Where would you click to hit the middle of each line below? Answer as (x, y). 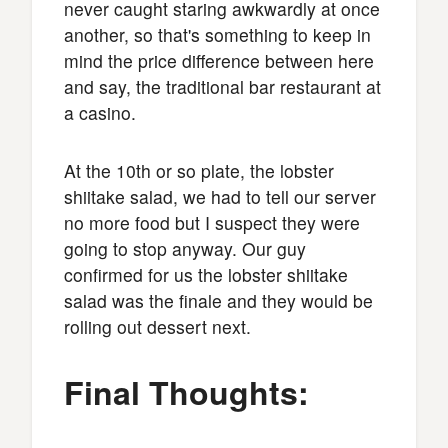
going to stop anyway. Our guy (185, 248)
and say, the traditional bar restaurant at (222, 86)
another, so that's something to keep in (217, 34)
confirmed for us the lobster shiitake (206, 274)
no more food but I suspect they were (212, 222)
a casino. (100, 112)
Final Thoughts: (186, 391)
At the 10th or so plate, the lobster (199, 170)
